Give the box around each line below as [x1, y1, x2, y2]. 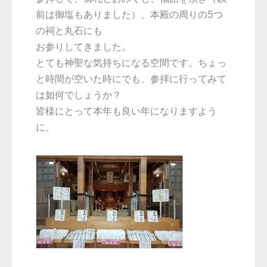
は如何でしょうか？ [36, 89, 122, 101]
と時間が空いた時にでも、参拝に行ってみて [36, 73, 226, 85]
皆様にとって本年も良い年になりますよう [36, 105, 217, 117]
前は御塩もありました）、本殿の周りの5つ [36, 8, 223, 21]
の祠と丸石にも [36, 24, 103, 37]
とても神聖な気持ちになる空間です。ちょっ [36, 57, 226, 69]
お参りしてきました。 [36, 41, 131, 53]
